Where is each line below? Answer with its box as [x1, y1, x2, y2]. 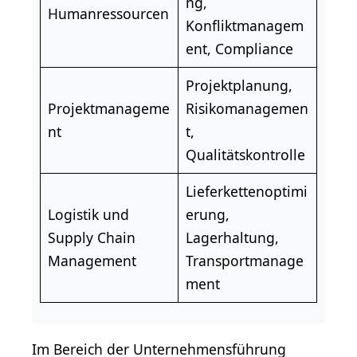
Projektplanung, [185, 76, 292, 96]
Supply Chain [47, 228, 135, 248]
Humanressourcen [47, 4, 169, 24]
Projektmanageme [47, 99, 170, 119]
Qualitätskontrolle [185, 145, 305, 165]
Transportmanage [185, 251, 304, 271]
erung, [185, 205, 229, 225]
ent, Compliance [185, 39, 293, 59]
